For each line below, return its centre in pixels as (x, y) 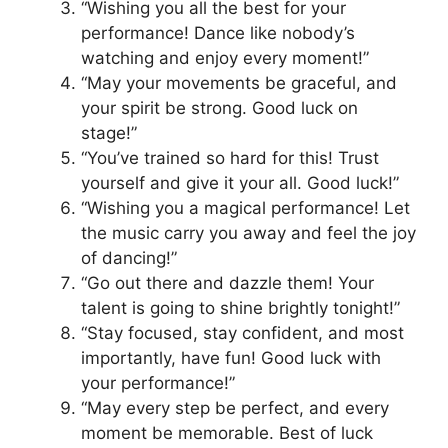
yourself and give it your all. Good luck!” (240, 182)
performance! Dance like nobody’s (218, 32)
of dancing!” (129, 257)
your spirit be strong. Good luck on (219, 107)
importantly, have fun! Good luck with (231, 357)
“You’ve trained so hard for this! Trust (230, 157)
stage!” (109, 132)
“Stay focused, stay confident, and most (242, 332)
